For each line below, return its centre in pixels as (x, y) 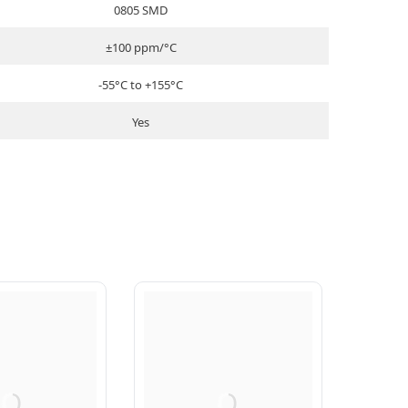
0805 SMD (141, 10)
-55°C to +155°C (141, 85)
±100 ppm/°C (141, 48)
